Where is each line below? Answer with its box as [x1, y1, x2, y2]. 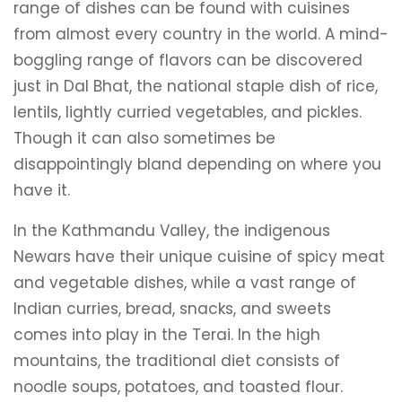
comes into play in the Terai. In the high [13, 324, 320, 345]
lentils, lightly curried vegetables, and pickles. [13, 101, 362, 123]
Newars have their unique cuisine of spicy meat [13, 246, 385, 267]
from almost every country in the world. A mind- [13, 23, 389, 45]
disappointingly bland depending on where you [13, 153, 381, 175]
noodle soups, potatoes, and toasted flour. [13, 376, 343, 398]
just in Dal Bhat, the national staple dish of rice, [13, 75, 378, 97]
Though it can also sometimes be [13, 127, 275, 149]
